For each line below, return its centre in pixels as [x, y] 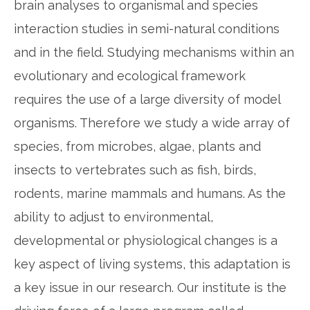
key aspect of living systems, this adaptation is [152, 264]
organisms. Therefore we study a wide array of [152, 123]
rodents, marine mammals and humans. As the [150, 194]
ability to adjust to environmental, [113, 217]
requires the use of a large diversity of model [147, 100]
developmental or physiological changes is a [146, 241]
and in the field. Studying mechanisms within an [154, 53]
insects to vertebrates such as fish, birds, [135, 170]
